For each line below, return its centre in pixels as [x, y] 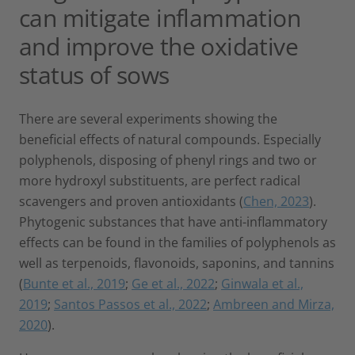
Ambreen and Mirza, [274, 304]
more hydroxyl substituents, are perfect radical [160, 180]
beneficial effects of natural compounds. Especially [170, 139]
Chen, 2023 [276, 201]
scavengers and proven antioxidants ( [131, 201]
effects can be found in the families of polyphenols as [177, 242]
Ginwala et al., [262, 283]
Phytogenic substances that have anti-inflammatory [173, 221]
